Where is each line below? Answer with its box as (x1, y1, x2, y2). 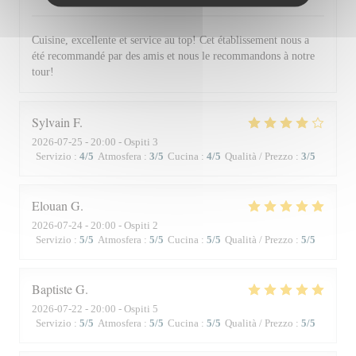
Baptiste (32, 281, 72, 297)
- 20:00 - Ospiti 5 (83, 303, 158, 315)
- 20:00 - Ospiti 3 (83, 136, 158, 148)
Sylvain (32, 114, 70, 130)
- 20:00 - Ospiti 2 (83, 219, 158, 231)
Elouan (32, 197, 68, 214)
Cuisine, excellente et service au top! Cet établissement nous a (32, 34, 309, 46)
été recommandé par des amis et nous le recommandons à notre (32, 50, 315, 62)
